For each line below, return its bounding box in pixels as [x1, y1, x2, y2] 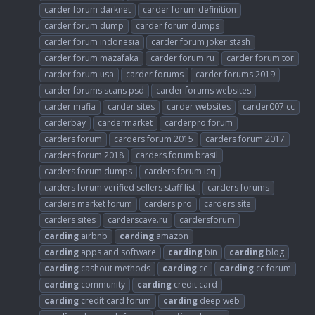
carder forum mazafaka [44, 51, 139, 64]
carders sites [44, 213, 96, 226]
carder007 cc [243, 100, 295, 112]
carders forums [207, 181, 269, 193]
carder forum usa [44, 67, 114, 80]
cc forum [254, 262, 291, 274]
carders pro [144, 197, 192, 210]
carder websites [167, 100, 231, 112]
